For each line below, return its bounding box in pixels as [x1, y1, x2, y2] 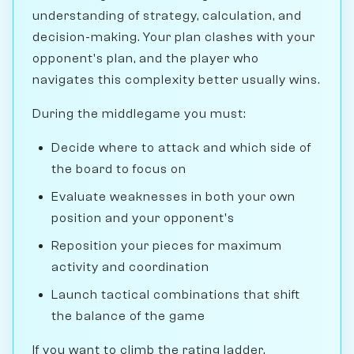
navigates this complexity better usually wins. [32, 72, 320, 87]
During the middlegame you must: [32, 106, 246, 121]
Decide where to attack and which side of [51, 140, 311, 155]
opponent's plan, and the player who [32, 51, 259, 66]
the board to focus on [51, 161, 186, 176]
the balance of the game [51, 308, 205, 323]
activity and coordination [51, 259, 209, 274]
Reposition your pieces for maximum [51, 238, 282, 253]
